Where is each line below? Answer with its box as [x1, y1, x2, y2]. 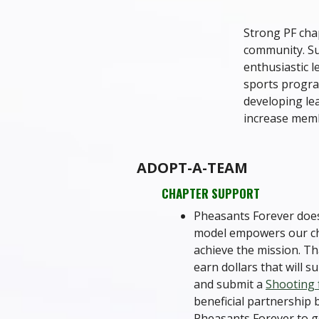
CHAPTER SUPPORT [162, 184, 260, 202]
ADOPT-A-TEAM [137, 158, 248, 177]
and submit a [194, 276, 266, 292]
